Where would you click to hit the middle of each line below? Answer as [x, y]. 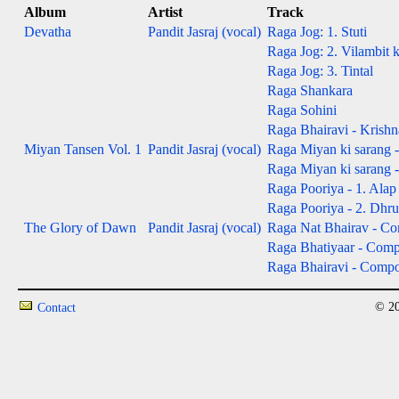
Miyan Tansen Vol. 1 [83, 149]
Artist [165, 12]
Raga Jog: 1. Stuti [317, 32]
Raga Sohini [302, 110]
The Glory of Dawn [80, 228]
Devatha [48, 32]
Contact [57, 308]
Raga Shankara [310, 90]
